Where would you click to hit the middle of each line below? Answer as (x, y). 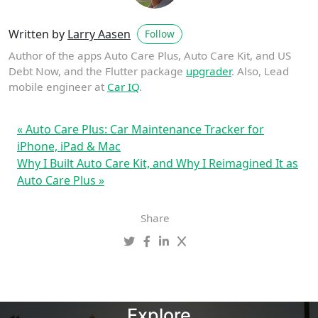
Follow (160, 33)
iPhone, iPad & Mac (69, 146)
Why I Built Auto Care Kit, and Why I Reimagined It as (158, 163)
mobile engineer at (58, 86)
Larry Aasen (99, 34)
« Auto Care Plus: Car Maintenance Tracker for (141, 129)
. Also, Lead (260, 71)
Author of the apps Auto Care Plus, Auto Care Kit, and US (150, 55)
